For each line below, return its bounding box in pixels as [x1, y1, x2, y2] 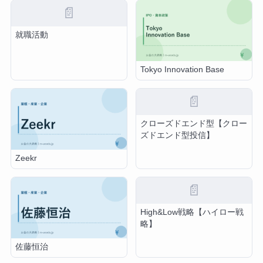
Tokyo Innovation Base [140, 65, 225, 75]
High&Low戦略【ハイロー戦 [140, 208, 244, 217]
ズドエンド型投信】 [140, 131, 215, 140]
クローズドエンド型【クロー [140, 119, 248, 129]
